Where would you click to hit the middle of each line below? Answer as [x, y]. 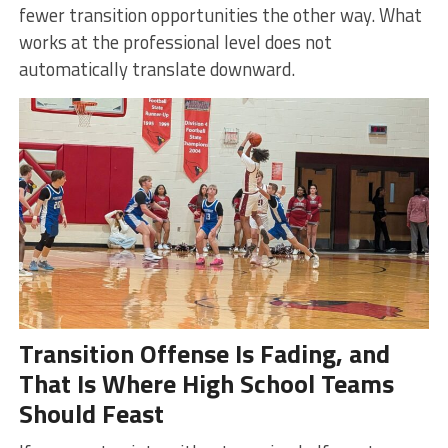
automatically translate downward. [156, 68]
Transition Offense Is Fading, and [204, 353]
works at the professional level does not [175, 41]
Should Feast [91, 413]
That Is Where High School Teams [206, 383]
